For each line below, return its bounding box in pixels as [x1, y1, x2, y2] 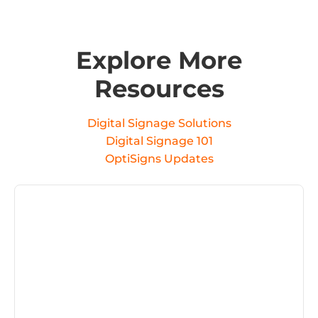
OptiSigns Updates [104, 152, 214, 165]
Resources [94, 74, 224, 104]
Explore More [76, 45, 242, 75]
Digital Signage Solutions [87, 116, 231, 130]
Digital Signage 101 [105, 134, 213, 148]
